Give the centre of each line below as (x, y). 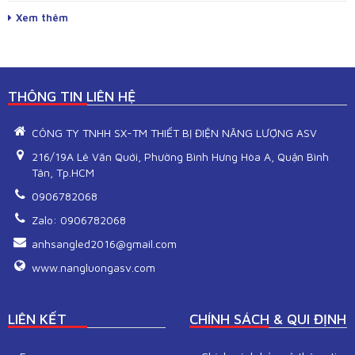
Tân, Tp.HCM (63, 172)
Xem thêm (42, 17)
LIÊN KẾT (37, 319)
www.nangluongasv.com (94, 267)
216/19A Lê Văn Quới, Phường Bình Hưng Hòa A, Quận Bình (180, 156)
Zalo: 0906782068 (79, 219)
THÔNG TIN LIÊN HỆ (72, 96)
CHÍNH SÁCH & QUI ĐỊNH (268, 319)
